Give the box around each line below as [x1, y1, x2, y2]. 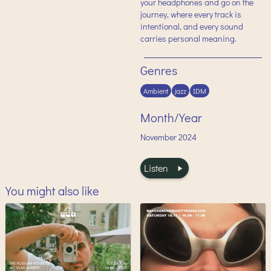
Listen [144, 162, 169, 175]
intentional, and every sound [140, 20, 243, 32]
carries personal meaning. [140, 32, 237, 44]
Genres [140, 62, 177, 78]
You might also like [5, 183, 99, 199]
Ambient [143, 86, 169, 96]
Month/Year [140, 109, 202, 125]
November [140, 131, 177, 143]
